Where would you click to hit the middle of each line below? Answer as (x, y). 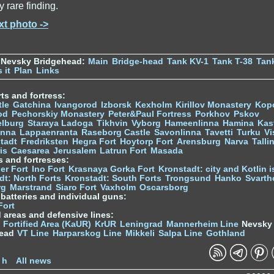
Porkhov (213, 114)
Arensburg (199, 141)
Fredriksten (45, 141)
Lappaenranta (49, 132)
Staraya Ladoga (60, 123)
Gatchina (32, 105)
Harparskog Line (87, 233)
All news (34, 261)
